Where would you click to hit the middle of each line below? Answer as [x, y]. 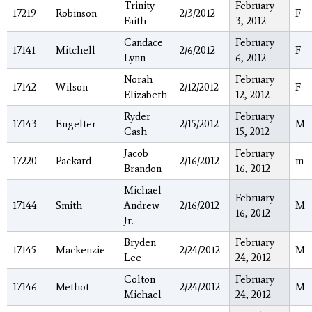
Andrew [142, 206]
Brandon [143, 169]
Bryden [140, 243]
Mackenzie [80, 250]
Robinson [76, 14]
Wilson [72, 87]
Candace [143, 43]
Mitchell [76, 50]
